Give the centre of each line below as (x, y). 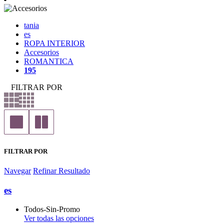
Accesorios (41, 52)
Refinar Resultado (61, 171)
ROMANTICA (49, 61)
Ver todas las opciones (59, 218)
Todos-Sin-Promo (52, 209)
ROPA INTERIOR (54, 43)
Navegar (17, 171)
